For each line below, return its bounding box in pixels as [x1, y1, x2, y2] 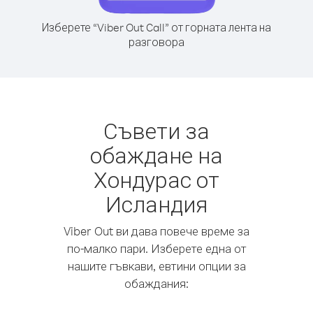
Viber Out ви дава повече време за [64, 224, 249, 238]
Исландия [105, 189, 208, 218]
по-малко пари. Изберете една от [66, 241, 247, 256]
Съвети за [103, 116, 210, 145]
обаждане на [90, 140, 223, 169]
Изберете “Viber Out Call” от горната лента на [42, 20, 271, 34]
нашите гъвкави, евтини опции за [67, 259, 246, 273]
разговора [129, 35, 184, 49]
